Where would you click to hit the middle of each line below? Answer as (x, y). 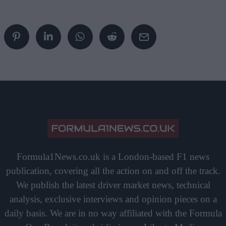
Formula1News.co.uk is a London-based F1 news (113, 156)
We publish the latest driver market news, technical (113, 185)
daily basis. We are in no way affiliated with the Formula (113, 213)
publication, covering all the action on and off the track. (113, 171)
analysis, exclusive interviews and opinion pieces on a (113, 199)
